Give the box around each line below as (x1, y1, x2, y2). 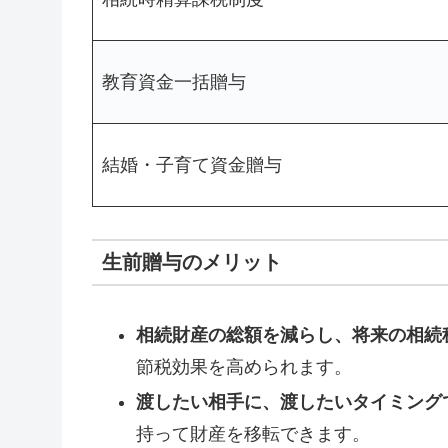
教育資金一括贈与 (102, 71, 246, 92)
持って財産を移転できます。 (135, 424, 370, 445)
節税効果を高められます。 (135, 356, 352, 377)
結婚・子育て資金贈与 (102, 154, 282, 175)
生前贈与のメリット (102, 251, 282, 274)
